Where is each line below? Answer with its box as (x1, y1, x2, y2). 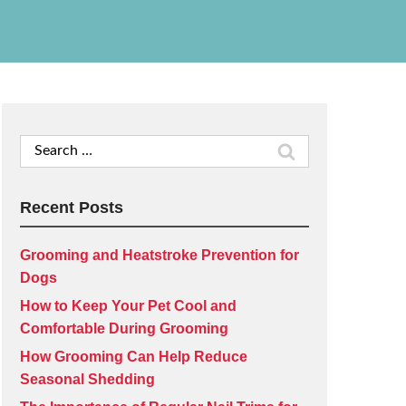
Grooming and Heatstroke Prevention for (19, 247, 299, 263)
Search (18, 138, 65, 153)
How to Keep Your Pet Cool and (19, 298, 237, 314)
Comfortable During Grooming (19, 321, 228, 336)
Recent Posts (19, 198, 123, 217)
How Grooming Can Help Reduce (19, 349, 247, 364)
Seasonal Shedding (19, 372, 155, 387)
